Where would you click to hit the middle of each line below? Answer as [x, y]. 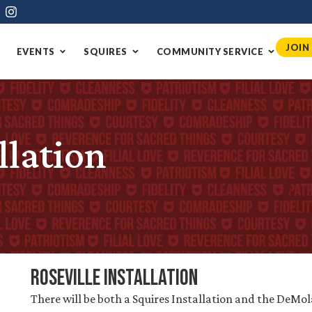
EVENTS [36, 51]
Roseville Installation [114, 278]
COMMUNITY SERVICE [210, 51]
